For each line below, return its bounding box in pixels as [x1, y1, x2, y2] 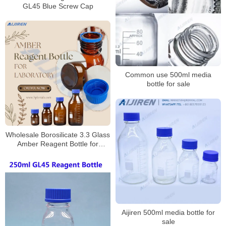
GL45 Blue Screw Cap [22, 2, 93, 10]
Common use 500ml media [125, 71, 211, 79]
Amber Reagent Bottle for [17, 139, 98, 148]
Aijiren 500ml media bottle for [122, 208, 215, 217]
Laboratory [40, 148, 75, 157]
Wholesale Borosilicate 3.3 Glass [6, 130, 110, 139]
